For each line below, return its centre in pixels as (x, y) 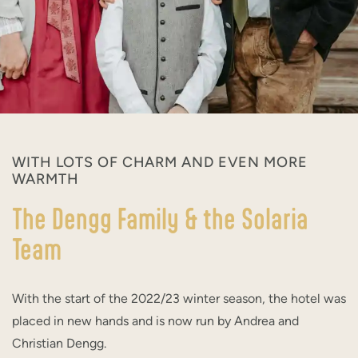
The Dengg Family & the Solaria (160, 218)
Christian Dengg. (59, 343)
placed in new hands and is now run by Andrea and (155, 321)
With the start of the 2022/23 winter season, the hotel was (179, 298)
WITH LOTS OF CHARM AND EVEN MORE (160, 162)
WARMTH (46, 179)
